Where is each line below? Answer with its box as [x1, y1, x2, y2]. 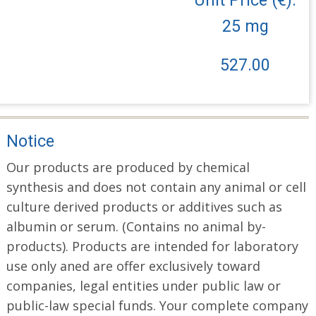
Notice [6, 130, 54, 151]
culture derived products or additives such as [6, 197, 282, 215]
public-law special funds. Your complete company [6, 296, 308, 314]
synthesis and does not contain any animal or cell [6, 178, 306, 195]
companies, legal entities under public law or [6, 276, 281, 294]
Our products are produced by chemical [6, 158, 250, 176]
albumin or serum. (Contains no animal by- [6, 217, 266, 235]
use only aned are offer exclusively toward [6, 257, 260, 274]
